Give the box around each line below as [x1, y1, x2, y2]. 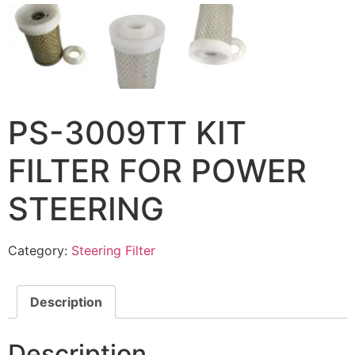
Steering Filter [71, 242, 155, 259]
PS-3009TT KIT [8, 113, 246, 153]
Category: [8, 242, 71, 259]
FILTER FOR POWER [8, 151, 307, 191]
